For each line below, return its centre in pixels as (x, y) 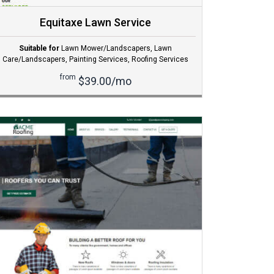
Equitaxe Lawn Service (95, 23)
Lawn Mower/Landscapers (106, 49)
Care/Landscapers (34, 60)
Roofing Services (160, 60)
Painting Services (98, 60)
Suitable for (39, 49)
